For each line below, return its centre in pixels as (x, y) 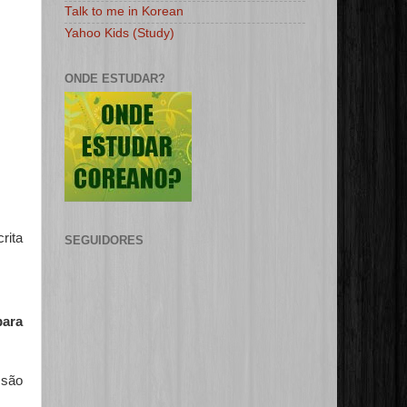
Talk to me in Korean (124, 12)
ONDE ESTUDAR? (115, 78)
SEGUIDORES (104, 241)
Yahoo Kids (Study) (119, 34)
